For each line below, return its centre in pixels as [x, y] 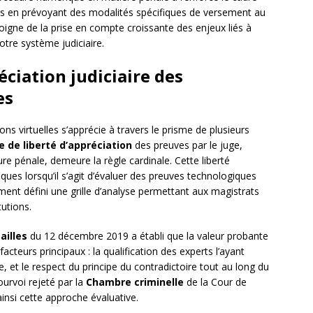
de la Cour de [215, 282]
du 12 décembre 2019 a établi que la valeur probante [148, 236]
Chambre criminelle [135, 282]
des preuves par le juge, [187, 145]
